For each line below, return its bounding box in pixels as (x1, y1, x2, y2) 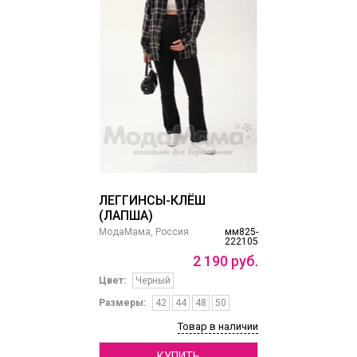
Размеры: (98, 297, 146, 309)
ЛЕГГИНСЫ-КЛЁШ (98, 193, 206, 209)
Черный (135, 275, 171, 287)
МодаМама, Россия (98, 226, 189, 238)
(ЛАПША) (98, 208, 153, 224)
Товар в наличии (177, 320, 258, 333)
